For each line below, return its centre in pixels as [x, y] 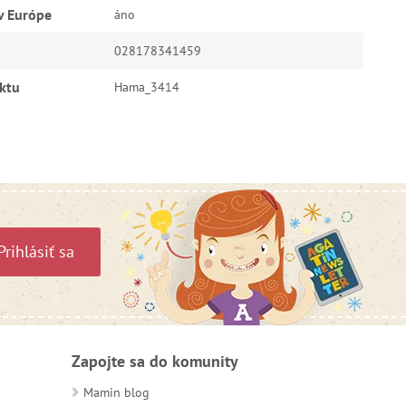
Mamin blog [116, 392]
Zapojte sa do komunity [155, 361]
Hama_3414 [146, 87]
